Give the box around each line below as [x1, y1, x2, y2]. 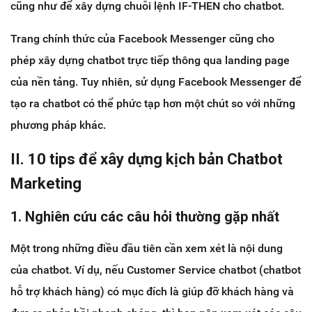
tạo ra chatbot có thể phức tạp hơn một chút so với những [10, 96, 295, 110]
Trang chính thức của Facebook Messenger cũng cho [10, 31, 274, 45]
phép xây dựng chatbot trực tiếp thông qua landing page [10, 53, 290, 67]
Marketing [10, 174, 81, 192]
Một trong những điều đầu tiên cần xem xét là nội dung [10, 241, 283, 255]
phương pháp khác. [10, 118, 106, 132]
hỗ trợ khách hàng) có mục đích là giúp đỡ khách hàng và [10, 284, 294, 298]
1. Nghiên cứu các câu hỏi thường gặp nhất [10, 208, 279, 225]
